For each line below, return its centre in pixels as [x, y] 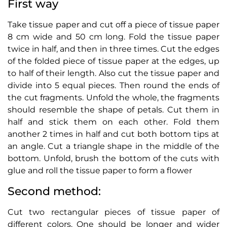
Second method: [54, 192]
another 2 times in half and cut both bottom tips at [113, 134]
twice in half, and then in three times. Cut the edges [113, 49]
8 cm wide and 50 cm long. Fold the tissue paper [113, 37]
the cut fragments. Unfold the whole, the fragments [113, 98]
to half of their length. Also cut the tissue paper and [113, 73]
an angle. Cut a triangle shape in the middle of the [113, 146]
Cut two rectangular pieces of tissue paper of [113, 212]
